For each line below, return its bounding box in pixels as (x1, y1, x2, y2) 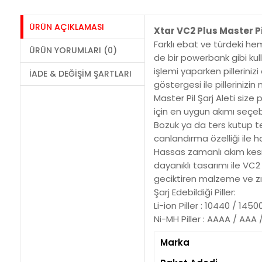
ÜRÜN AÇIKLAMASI (29, 20, 104, 33)
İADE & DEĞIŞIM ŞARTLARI (29, 67, 132, 80)
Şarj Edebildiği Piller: (154, 185, 236, 198)
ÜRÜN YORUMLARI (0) (29, 44, 117, 56)
